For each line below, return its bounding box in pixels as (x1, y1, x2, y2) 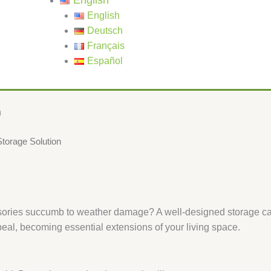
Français (87, 41, 125, 51)
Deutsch (87, 25, 123, 36)
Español (87, 56, 123, 66)
